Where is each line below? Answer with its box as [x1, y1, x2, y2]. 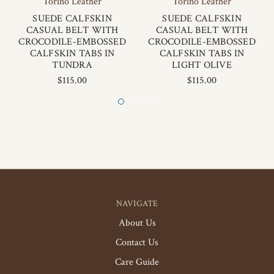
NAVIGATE [116, 198, 158, 209]
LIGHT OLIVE [172, 59, 232, 72]
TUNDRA [52, 59, 92, 72]
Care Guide [115, 256, 159, 268]
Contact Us [116, 236, 158, 249]
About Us [118, 217, 156, 229]
